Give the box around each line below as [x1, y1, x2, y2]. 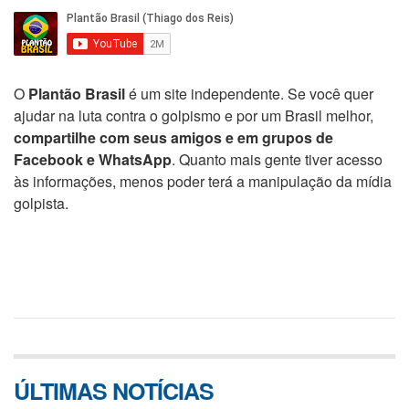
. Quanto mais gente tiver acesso [172, 149, 383, 171]
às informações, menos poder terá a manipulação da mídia [14, 171, 392, 193]
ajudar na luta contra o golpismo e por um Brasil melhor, [14, 105, 373, 127]
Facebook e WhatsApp [14, 149, 172, 171]
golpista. [14, 193, 68, 215]
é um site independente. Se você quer [125, 83, 373, 105]
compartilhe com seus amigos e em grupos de [14, 127, 333, 149]
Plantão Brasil [28, 83, 125, 105]
